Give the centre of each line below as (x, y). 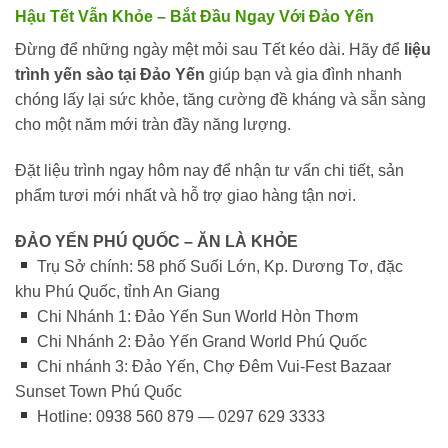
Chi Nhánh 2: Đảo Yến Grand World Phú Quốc (200, 341)
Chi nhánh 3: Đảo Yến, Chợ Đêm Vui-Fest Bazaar (212, 366)
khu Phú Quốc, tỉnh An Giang (117, 291)
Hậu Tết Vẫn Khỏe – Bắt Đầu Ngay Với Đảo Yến (194, 17)
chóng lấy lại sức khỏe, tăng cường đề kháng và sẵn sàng (220, 100)
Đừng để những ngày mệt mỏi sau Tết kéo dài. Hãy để (209, 50)
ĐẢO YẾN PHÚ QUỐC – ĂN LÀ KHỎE (158, 241)
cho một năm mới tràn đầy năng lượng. (153, 125)
